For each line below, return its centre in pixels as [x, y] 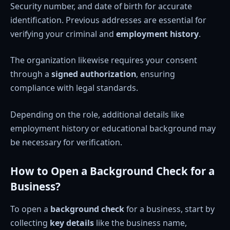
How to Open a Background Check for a [112, 171]
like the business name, [140, 223]
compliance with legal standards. [74, 88]
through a [31, 74]
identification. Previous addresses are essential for [108, 20]
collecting [30, 223]
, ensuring [156, 74]
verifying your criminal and [63, 34]
